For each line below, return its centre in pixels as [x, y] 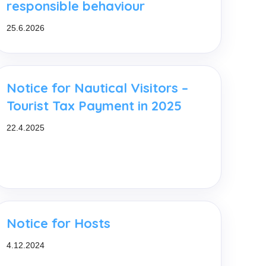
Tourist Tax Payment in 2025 [94, 105]
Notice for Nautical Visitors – [98, 88]
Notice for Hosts [59, 223]
